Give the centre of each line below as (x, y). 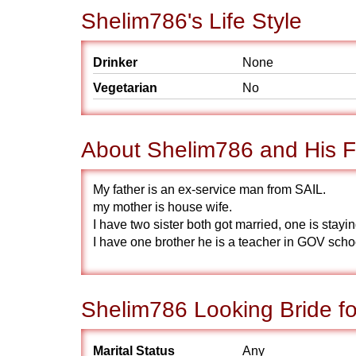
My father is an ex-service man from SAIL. (209, 190)
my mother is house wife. (163, 207)
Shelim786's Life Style (192, 21)
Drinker (115, 62)
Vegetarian (125, 88)
